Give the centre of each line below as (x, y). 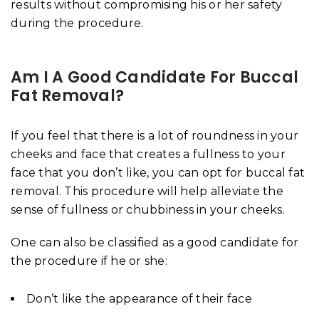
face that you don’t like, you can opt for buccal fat (158, 172)
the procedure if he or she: (89, 261)
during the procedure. (77, 23)
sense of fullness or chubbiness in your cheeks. (148, 209)
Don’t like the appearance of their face (139, 298)
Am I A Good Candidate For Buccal (155, 77)
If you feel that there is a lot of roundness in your (155, 135)
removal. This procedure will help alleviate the (147, 191)
